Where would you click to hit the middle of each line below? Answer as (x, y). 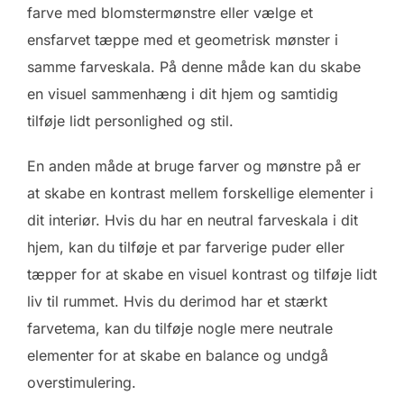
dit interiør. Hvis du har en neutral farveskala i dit (193, 220)
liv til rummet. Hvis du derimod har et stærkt (177, 302)
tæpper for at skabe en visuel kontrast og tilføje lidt (202, 275)
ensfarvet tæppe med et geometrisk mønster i (183, 40)
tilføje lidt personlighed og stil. (130, 121)
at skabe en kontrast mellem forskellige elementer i (200, 193)
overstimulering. (82, 383)
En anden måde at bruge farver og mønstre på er (194, 166)
